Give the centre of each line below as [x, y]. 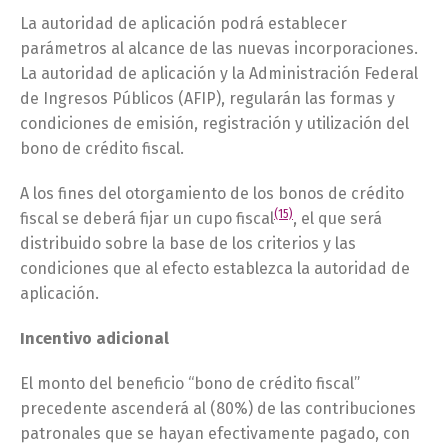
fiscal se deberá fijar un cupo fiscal [147, 218]
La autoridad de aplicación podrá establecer [183, 23]
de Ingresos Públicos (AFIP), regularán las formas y [207, 98]
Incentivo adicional [94, 338]
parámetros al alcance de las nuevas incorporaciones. [219, 48]
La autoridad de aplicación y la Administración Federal [219, 73]
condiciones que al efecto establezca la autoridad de [215, 268]
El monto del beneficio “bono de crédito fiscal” [190, 383]
